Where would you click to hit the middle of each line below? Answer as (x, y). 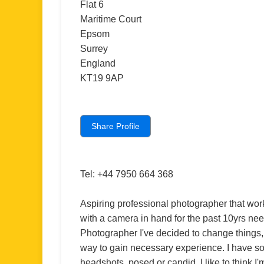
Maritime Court (111, 19)
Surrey (94, 49)
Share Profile (115, 126)
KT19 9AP (102, 78)
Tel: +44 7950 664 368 (127, 174)
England (98, 63)
